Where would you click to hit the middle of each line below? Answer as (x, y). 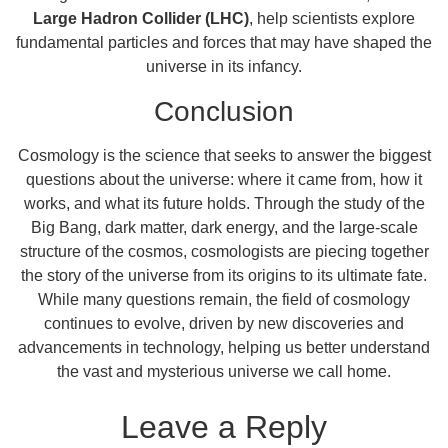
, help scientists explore (332, 18)
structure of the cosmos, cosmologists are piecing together (224, 251)
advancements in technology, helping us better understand (224, 347)
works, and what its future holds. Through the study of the (224, 203)
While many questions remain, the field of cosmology (224, 299)
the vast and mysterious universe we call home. (224, 371)
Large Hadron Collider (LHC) (141, 18)
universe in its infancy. (224, 66)
